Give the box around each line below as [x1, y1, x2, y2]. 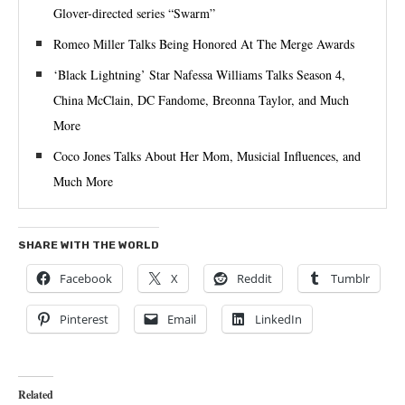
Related [18, 386, 53, 402]
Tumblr [331, 269, 370, 287]
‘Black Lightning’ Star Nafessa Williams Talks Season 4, [53, 65, 345, 83]
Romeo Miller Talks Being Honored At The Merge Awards [53, 34, 354, 52]
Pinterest [60, 310, 108, 327]
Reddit [237, 269, 272, 287]
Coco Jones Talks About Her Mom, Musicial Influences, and [53, 146, 361, 165]
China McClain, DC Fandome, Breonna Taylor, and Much [53, 90, 349, 108]
